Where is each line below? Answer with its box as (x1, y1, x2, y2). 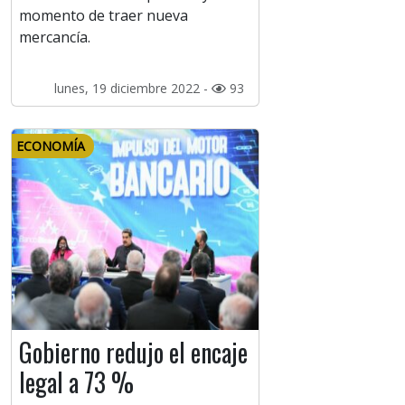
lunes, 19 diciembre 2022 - (53, 80, 212, 98)
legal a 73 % (19, 363, 134, 401)
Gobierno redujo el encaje (19, 334, 248, 372)
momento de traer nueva (19, 5, 188, 26)
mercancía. (19, 27, 90, 48)
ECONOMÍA (16, 137, 85, 155)
